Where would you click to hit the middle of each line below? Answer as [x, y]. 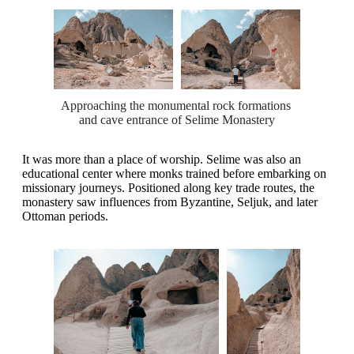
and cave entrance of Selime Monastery [177, 119]
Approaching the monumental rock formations [175, 105]
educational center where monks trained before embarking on [174, 173]
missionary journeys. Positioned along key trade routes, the [168, 187]
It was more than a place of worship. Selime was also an [162, 159]
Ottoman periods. [65, 216]
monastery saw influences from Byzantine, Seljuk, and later [170, 201]
